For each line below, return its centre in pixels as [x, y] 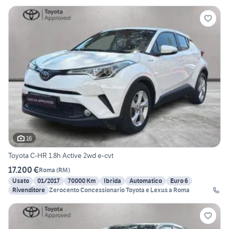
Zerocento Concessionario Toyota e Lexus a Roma [119, 190]
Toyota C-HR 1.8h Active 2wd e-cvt [61, 156]
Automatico [146, 181]
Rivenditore [29, 190]
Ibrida [112, 181]
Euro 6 [179, 181]
